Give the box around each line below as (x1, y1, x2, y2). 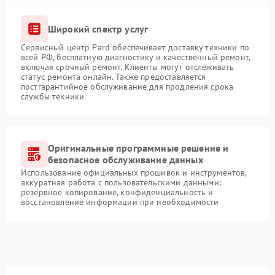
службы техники (21, 91, 85, 103)
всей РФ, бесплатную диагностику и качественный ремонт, (21, 52, 250, 63)
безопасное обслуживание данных (48, 153, 203, 166)
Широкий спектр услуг (48, 22, 149, 35)
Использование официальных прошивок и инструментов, (21, 167, 247, 179)
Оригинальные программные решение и (48, 142, 229, 155)
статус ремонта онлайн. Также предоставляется (21, 71, 206, 83)
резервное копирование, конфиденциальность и (21, 187, 214, 198)
